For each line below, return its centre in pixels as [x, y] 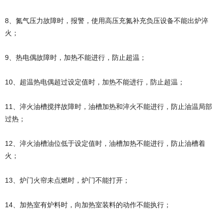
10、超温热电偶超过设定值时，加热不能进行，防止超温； [95, 82]
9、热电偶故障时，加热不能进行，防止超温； [76, 57]
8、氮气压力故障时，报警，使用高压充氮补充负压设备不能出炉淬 [107, 21]
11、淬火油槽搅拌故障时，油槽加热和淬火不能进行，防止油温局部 [109, 107]
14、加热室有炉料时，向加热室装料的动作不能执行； [88, 205]
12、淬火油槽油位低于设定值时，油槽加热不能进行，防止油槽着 [105, 143]
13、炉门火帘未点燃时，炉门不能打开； [67, 180]
